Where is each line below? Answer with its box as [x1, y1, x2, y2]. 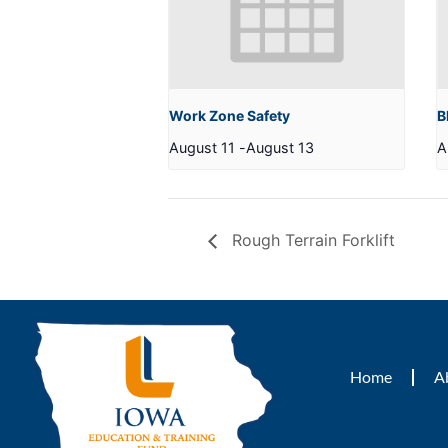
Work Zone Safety [169, 106, 290, 124]
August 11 [169, 138, 235, 156]
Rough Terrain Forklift [227, 230, 395, 251]
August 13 [246, 138, 314, 156]
